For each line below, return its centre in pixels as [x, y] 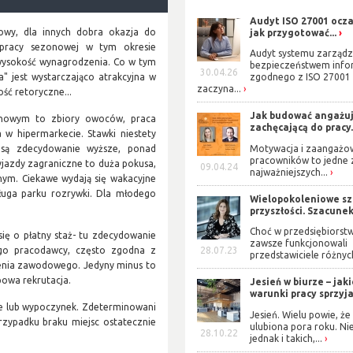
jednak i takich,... [286, 338]
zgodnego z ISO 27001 [301, 77]
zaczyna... [219, 89]
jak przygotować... [294, 32]
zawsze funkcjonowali [299, 243]
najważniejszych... [289, 172]
